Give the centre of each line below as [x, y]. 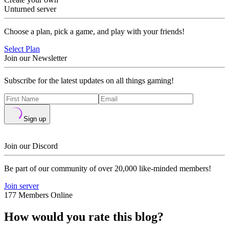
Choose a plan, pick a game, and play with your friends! [94, 31]
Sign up [35, 119]
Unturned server [30, 9]
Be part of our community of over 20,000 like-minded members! [108, 168]
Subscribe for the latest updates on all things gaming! [89, 81]
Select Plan [22, 49]
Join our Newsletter [36, 58]
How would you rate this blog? [84, 216]
